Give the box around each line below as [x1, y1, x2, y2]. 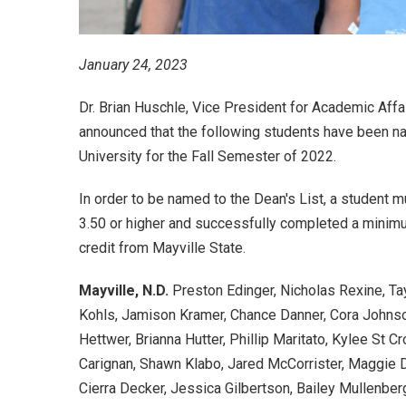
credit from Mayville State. [79, 238, 246, 256]
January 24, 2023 [79, 55, 188, 73]
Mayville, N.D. [79, 281, 172, 299]
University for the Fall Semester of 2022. [79, 147, 336, 165]
